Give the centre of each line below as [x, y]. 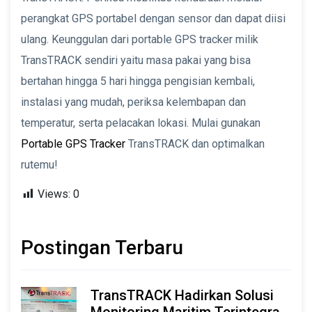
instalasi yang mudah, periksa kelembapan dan [133, 102]
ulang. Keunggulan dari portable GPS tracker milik [140, 39]
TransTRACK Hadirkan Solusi [182, 295]
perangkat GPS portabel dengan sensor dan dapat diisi [153, 18]
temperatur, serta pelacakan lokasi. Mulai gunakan [141, 123]
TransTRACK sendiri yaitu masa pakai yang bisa [136, 60]
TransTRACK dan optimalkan [195, 143]
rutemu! [39, 164]
